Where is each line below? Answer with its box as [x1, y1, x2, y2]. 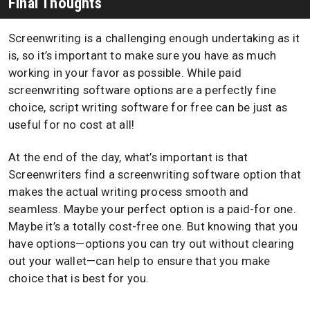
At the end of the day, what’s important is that [8, 150, 248, 164]
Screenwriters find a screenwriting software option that [8, 167, 302, 181]
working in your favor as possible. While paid [8, 66, 242, 80]
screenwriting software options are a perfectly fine [8, 84, 277, 98]
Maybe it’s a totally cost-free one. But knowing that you [8, 219, 298, 233]
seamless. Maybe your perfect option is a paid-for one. [8, 202, 296, 216]
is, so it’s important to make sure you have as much [8, 49, 277, 63]
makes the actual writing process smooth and [8, 185, 249, 199]
